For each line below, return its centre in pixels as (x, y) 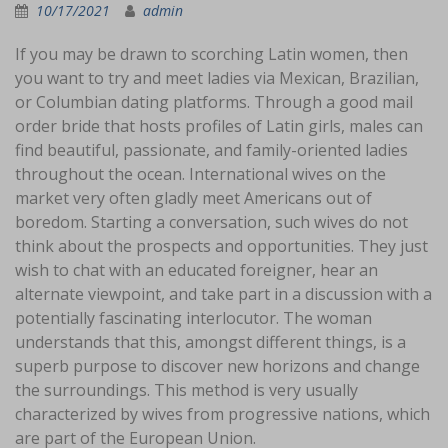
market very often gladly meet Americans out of (193, 198)
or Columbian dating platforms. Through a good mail (214, 102)
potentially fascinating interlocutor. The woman (193, 318)
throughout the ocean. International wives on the (200, 174)
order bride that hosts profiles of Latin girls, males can (219, 126)
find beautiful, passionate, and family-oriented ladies (211, 150)
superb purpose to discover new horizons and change (217, 366)
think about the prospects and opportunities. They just (221, 246)
